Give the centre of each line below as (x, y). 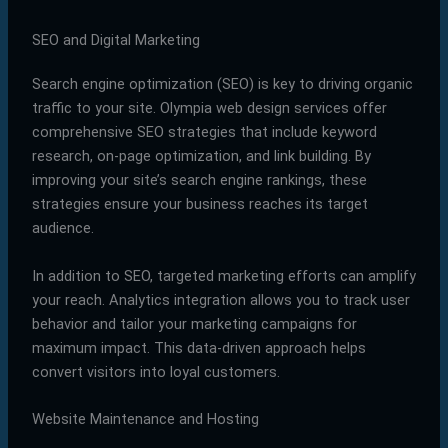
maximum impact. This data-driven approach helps (198, 347)
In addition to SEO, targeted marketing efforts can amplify (223, 275)
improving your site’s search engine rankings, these (199, 180)
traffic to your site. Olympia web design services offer (209, 108)
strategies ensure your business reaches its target (199, 204)
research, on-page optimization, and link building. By (201, 156)
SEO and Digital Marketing (115, 40)
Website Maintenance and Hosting (145, 419)
